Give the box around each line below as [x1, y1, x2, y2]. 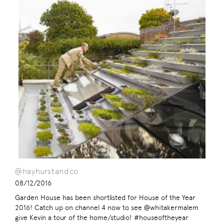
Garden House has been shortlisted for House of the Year [15, 193, 195, 202]
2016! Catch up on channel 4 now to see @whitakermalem [15, 203, 198, 212]
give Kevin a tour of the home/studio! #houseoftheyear [15, 213, 188, 222]
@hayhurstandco [15, 166, 78, 176]
